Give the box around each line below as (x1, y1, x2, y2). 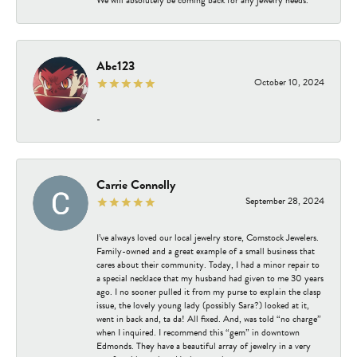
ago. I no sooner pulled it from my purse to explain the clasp (96, 284, 321, 299)
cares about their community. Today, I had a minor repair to (96, 257, 320, 272)
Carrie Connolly (96, 175, 175, 194)
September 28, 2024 (245, 193, 324, 208)
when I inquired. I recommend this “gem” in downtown (96, 324, 300, 339)
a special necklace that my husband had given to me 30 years (96, 270, 324, 285)
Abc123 (96, 56, 135, 76)
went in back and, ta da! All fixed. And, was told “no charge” (96, 311, 321, 326)
